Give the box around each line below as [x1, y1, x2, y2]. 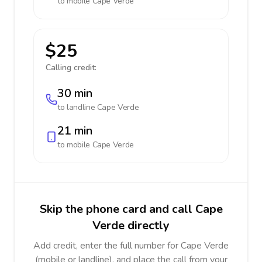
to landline [57, 102, 97, 113]
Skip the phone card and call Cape [39, 201, 223, 217]
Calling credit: [46, 62, 96, 73]
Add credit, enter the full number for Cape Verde [33, 239, 229, 252]
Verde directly [92, 218, 170, 233]
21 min [57, 123, 92, 139]
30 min [57, 85, 92, 101]
